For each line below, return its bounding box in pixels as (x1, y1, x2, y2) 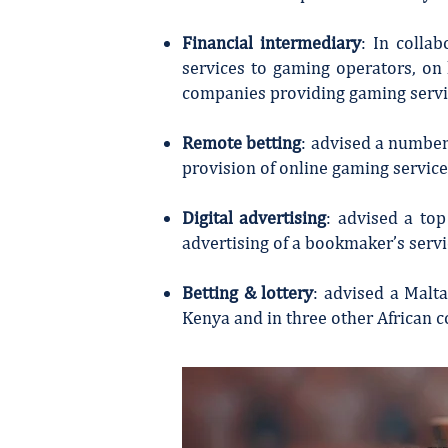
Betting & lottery (182, 282, 314, 303)
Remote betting (182, 132, 302, 153)
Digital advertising (182, 207, 327, 228)
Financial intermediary (182, 32, 361, 53)
